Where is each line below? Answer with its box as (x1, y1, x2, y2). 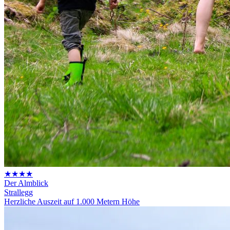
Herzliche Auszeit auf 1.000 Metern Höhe (4, 197, 140, 206)
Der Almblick (4, 178, 48, 187)
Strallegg (4, 187, 33, 197)
